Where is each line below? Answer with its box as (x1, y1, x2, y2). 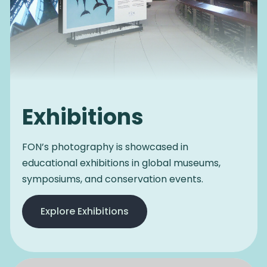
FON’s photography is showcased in (21, 140, 188, 154)
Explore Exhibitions (40, 204, 129, 219)
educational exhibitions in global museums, (21, 156, 221, 170)
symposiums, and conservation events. (21, 172, 203, 187)
